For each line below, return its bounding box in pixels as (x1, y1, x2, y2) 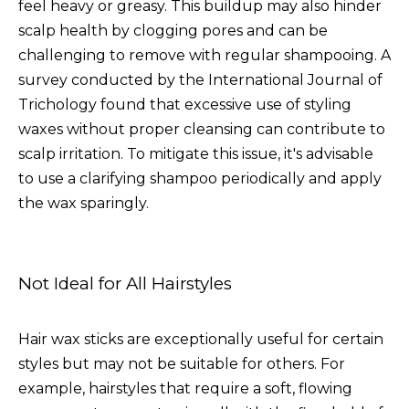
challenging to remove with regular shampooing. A (18, 46, 391, 64)
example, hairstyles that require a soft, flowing (18, 379, 352, 397)
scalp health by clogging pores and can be (18, 21, 328, 39)
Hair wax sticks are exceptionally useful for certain (18, 330, 383, 348)
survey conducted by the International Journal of (18, 70, 383, 89)
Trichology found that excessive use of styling (18, 95, 351, 113)
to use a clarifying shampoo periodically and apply (18, 169, 382, 187)
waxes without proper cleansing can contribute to (18, 120, 385, 138)
